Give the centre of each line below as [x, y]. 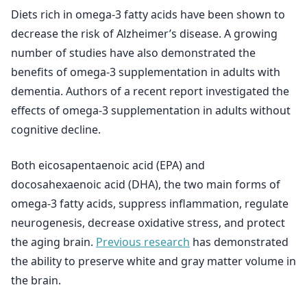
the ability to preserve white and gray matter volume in [153, 261]
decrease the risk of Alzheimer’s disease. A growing [144, 34]
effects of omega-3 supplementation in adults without [151, 110]
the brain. [36, 280]
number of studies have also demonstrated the [133, 53]
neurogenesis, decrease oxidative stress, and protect [148, 223]
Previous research [143, 242]
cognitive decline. [56, 130]
